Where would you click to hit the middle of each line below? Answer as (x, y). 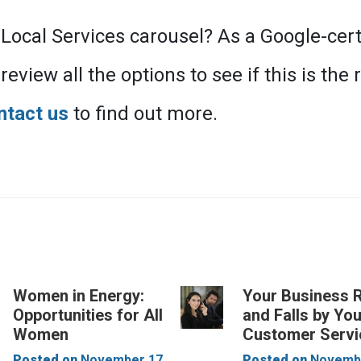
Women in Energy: (79, 296)
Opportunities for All (88, 315)
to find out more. (143, 114)
